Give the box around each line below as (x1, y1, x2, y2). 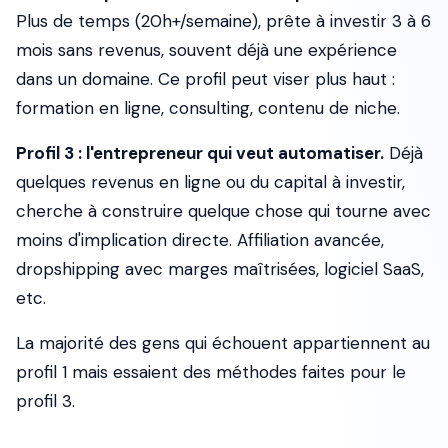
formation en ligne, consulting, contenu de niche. (16, 97, 400, 119)
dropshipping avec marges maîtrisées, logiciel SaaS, (16, 258, 424, 280)
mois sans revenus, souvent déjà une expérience (16, 39, 397, 61)
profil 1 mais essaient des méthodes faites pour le (16, 361, 406, 383)
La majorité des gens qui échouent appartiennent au (16, 332, 430, 354)
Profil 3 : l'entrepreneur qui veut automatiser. (16, 142, 384, 164)
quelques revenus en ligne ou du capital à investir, (16, 171, 405, 193)
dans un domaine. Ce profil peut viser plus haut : (16, 68, 395, 90)
